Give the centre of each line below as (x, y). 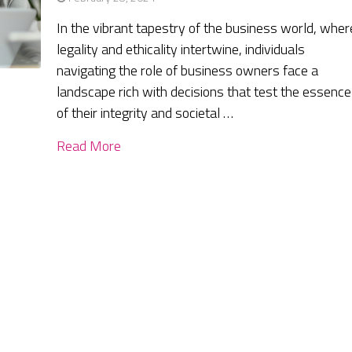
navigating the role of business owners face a (188, 71)
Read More (89, 146)
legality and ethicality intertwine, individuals (181, 49)
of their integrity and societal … (145, 113)
